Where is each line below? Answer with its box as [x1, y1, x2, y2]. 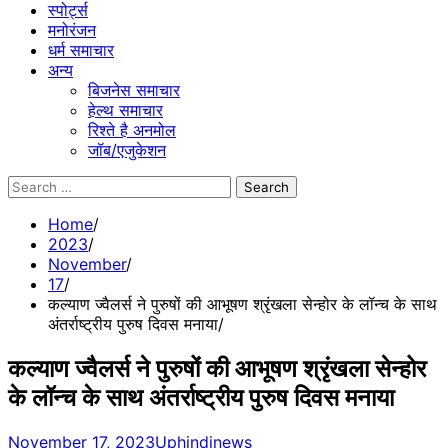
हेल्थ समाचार [88, 100, 163, 120]
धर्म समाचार [48, 40, 114, 60]
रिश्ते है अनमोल [88, 120, 176, 140]
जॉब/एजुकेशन [88, 140, 166, 160]
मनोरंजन [48, 20, 96, 40]
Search [7, 175, 59, 195]
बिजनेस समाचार [88, 80, 180, 100]
